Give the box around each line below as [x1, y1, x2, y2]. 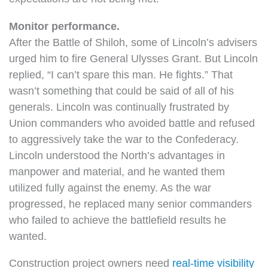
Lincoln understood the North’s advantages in [9, 148, 225, 162]
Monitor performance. [9, 19, 120, 32]
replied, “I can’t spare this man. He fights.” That [9, 68, 233, 81]
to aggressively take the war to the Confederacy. [9, 132, 239, 145]
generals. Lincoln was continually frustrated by [9, 100, 229, 113]
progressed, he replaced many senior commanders [9, 197, 252, 210]
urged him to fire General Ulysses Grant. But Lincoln [9, 51, 258, 65]
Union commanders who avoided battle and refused [9, 116, 255, 129]
